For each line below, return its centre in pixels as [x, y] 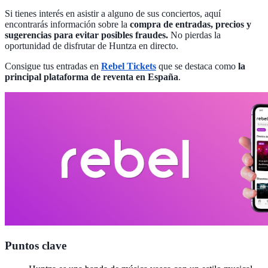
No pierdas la [194, 35]
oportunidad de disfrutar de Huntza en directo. [92, 46]
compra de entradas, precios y [191, 25]
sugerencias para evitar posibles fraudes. [86, 35]
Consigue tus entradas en [53, 66]
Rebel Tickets [129, 66]
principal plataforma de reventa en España [92, 77]
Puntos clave [36, 246]
